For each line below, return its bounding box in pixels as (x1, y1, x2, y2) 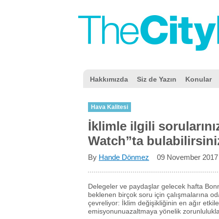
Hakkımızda (90, 75, 128, 83)
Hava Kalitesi (91, 104, 128, 110)
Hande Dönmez (99, 153, 149, 161)
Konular (185, 75, 212, 83)
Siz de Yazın (137, 75, 176, 83)
